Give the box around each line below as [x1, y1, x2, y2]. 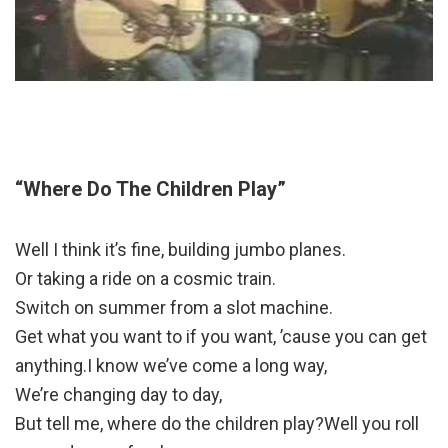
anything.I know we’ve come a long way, [15, 355, 327, 377]
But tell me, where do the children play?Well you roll [15, 413, 419, 435]
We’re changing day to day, [15, 384, 222, 406]
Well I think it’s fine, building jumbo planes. [15, 239, 346, 261]
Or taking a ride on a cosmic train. [15, 268, 276, 290]
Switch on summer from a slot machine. [15, 297, 333, 319]
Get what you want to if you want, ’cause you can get [15, 326, 427, 348]
